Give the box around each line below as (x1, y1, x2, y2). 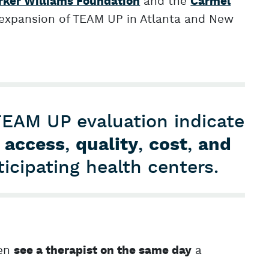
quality (76, 133, 139, 157)
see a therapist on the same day (14, 244, 192, 258)
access (5, 133, 65, 157)
